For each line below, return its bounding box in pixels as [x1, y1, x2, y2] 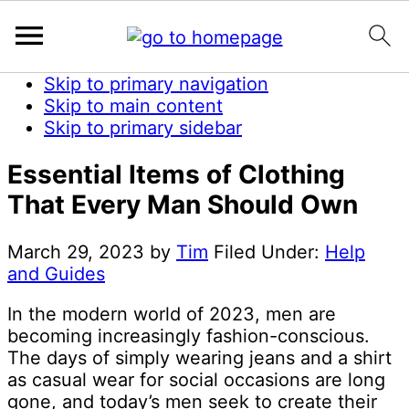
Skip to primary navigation [44, 73, 268, 95]
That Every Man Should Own [7, 189, 358, 221]
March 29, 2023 [7, 241, 144, 264]
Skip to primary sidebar [44, 117, 242, 139]
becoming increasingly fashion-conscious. [7, 325, 370, 348]
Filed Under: [214, 241, 325, 264]
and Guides [7, 263, 105, 286]
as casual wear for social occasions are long [7, 369, 385, 392]
